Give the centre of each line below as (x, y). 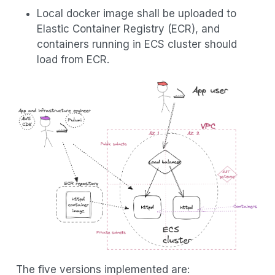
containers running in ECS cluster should (137, 44)
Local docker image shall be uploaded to (136, 13)
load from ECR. (73, 59)
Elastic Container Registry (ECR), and (128, 29)
